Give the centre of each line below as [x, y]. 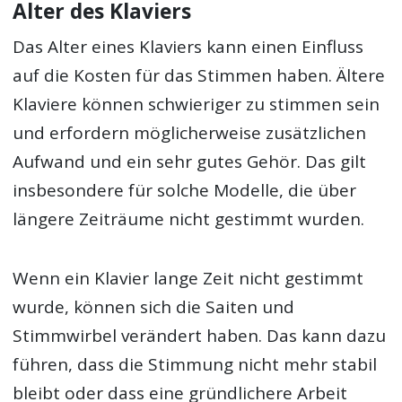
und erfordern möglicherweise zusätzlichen [190, 132]
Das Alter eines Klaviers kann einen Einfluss [188, 46]
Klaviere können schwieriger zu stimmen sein [197, 104]
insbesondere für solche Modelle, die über [185, 190]
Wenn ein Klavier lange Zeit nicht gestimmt [188, 279]
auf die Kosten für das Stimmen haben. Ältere [199, 75]
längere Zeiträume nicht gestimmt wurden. [189, 218]
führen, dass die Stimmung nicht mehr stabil [195, 365]
